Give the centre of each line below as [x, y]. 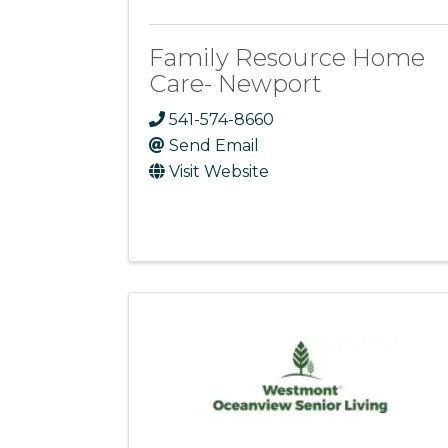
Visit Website [219, 172]
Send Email [214, 146]
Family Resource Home [287, 58]
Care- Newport [235, 84]
